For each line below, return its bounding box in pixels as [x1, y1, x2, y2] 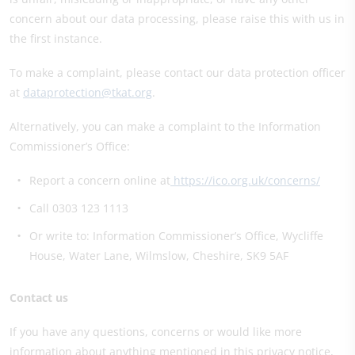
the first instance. [10, 31, 102, 46]
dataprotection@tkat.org [23, 85, 152, 100]
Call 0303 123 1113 [29, 200, 128, 216]
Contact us [10, 290, 68, 305]
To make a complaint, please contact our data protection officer [10, 65, 345, 80]
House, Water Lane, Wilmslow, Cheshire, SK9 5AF [29, 248, 288, 263]
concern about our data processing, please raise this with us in [10, 11, 345, 26]
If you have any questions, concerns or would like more [10, 324, 302, 339]
